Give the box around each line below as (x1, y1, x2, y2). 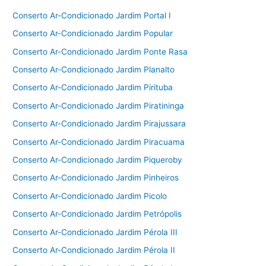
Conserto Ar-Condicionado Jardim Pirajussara (12, 119, 186, 129)
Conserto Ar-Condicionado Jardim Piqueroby (12, 155, 183, 165)
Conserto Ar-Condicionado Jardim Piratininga (12, 100, 185, 110)
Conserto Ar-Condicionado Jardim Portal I (12, 10, 172, 20)
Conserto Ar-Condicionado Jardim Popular (12, 28, 173, 39)
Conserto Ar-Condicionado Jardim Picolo (12, 191, 167, 201)
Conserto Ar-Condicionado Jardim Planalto (12, 65, 175, 75)
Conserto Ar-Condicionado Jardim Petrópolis (12, 209, 182, 219)
